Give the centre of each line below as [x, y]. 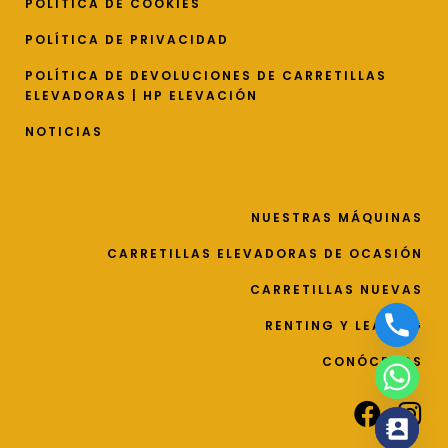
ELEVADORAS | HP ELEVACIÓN [141, 96]
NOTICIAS [64, 132]
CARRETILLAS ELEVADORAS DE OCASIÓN [265, 254]
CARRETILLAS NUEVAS [336, 290]
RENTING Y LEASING [344, 326]
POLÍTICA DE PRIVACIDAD [127, 40]
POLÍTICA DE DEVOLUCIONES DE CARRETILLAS [206, 76]
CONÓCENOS [372, 362]
